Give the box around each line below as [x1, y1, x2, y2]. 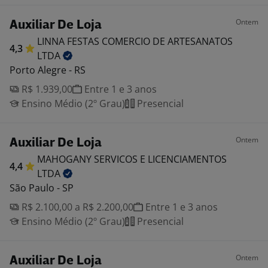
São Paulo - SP [10, 181, 74, 194]
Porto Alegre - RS [10, 63, 86, 77]
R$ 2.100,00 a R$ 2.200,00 [19, 200, 133, 214]
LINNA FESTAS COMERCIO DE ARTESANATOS [37, 35, 233, 48]
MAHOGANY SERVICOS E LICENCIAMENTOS [37, 153, 227, 166]
